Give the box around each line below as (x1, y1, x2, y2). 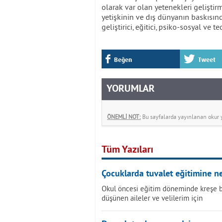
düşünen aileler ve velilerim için (102, 193, 203, 203)
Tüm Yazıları (102, 144, 153, 157)
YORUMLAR (107, 83, 155, 96)
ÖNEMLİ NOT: (107, 113, 141, 120)
